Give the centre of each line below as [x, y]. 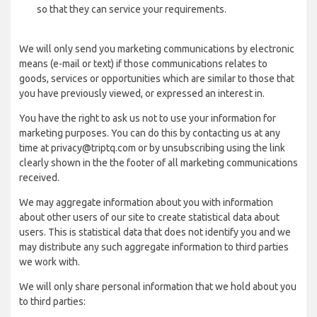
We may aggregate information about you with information [146, 202]
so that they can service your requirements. [132, 9]
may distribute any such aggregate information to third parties [154, 247]
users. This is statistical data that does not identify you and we [155, 232]
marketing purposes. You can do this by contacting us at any [150, 133]
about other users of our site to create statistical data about [149, 217]
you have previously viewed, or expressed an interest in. [142, 93]
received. [39, 178]
